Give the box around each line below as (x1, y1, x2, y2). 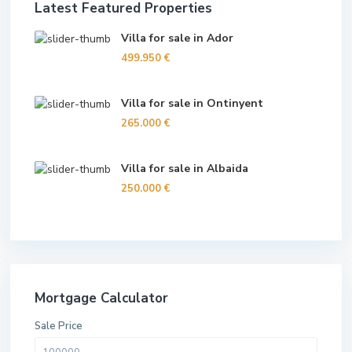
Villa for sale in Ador (121, 31, 233, 46)
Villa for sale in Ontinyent (121, 96, 263, 111)
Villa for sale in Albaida (121, 161, 248, 176)
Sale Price (35, 319, 82, 333)
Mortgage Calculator (35, 289, 168, 307)
